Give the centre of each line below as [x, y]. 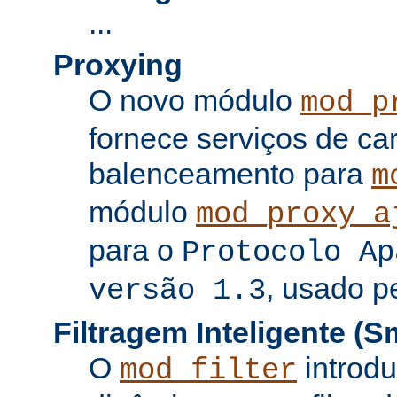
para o [135, 249]
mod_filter [208, 370]
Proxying [118, 64]
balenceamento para [230, 173]
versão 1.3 [177, 290]
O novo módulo [195, 100]
